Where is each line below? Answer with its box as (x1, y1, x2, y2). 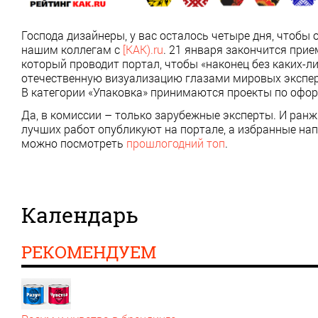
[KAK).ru (123, 41, 163, 57)
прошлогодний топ (126, 135, 225, 150)
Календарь (21, 200, 138, 229)
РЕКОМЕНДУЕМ (21, 240, 156, 263)
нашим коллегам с (21, 41, 123, 57)
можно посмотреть (21, 135, 126, 150)
